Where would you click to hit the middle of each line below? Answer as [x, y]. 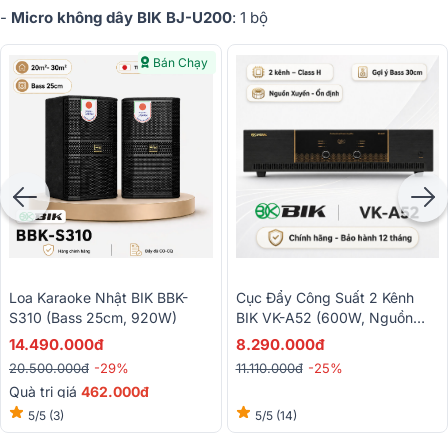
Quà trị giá [45, 392]
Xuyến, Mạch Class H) [308, 337]
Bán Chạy [180, 62]
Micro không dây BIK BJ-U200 [121, 17]
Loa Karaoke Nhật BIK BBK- [98, 298]
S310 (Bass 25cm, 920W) [93, 318]
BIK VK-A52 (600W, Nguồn [324, 317]
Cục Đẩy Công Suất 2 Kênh [324, 297]
